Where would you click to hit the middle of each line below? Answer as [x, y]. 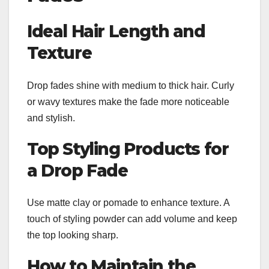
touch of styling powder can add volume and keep [132, 219]
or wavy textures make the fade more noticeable [128, 101]
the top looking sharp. [73, 235]
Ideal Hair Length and [116, 32]
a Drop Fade [77, 170]
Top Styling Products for [128, 149]
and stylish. [51, 118]
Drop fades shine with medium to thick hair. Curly [131, 85]
